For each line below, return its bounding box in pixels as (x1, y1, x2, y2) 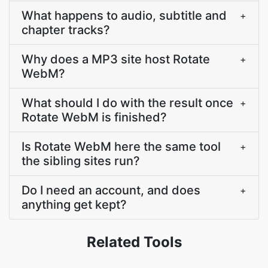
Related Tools (86, 233, 182, 251)
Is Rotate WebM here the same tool (22, 139, 221, 154)
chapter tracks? (22, 23, 110, 37)
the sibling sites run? (22, 154, 140, 168)
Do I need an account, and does (22, 183, 200, 197)
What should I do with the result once (22, 96, 233, 110)
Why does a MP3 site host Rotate (22, 52, 210, 66)
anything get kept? (22, 197, 127, 212)
